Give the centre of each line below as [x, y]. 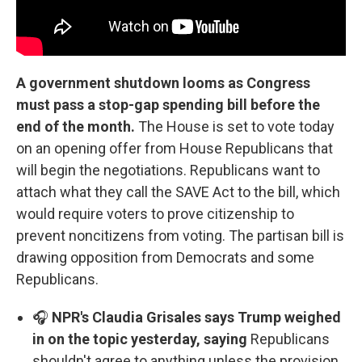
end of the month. [77, 126]
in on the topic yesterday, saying [140, 339]
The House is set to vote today [236, 126]
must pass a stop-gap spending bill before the [168, 104]
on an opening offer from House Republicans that [175, 148]
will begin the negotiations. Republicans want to [168, 170]
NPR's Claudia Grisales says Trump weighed [196, 317]
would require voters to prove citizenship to [155, 213]
